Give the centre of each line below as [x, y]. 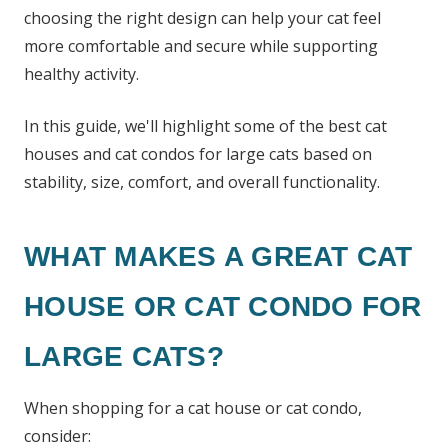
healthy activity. [81, 74]
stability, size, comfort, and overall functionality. [202, 182]
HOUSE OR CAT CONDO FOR [223, 306]
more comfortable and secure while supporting [201, 46]
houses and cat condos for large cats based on [198, 154]
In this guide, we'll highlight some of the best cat [205, 126]
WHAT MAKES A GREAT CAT [218, 256]
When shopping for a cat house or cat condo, [193, 408]
